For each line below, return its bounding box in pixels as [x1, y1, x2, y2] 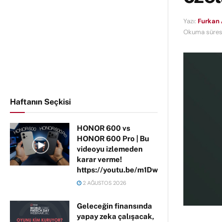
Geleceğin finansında [77, 202, 152, 210]
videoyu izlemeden [77, 145, 143, 153]
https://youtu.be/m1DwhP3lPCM [77, 166, 192, 174]
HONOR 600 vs [77, 124, 130, 132]
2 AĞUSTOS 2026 [81, 179, 126, 186]
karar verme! [77, 155, 122, 164]
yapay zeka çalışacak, [77, 212, 154, 221]
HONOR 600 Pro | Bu [77, 134, 149, 143]
